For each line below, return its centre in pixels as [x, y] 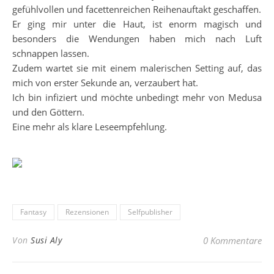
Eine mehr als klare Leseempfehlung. [90, 127]
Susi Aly [46, 240]
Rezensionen [87, 212]
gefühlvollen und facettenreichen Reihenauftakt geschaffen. [137, 9]
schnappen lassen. [51, 53]
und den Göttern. [48, 112]
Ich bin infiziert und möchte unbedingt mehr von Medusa [137, 97]
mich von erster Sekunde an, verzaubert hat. [105, 83]
